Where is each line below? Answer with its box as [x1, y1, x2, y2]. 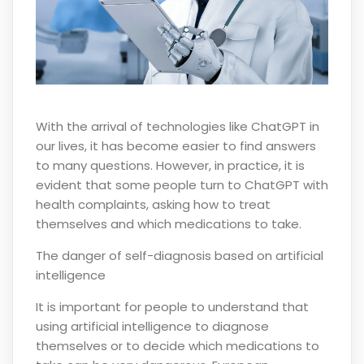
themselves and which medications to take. [35, 214, 301, 232]
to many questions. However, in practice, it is [35, 156, 305, 174]
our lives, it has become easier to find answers [35, 136, 316, 154]
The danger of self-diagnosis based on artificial [35, 246, 323, 264]
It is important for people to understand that [35, 297, 309, 315]
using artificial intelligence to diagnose [35, 317, 269, 335]
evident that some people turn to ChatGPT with [35, 175, 328, 193]
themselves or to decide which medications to [35, 336, 319, 354]
